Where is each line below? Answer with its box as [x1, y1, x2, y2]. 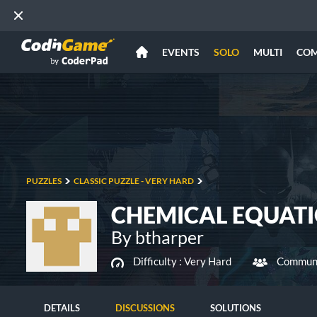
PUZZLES [26, 175, 62, 186]
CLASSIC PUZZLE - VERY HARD [74, 175, 194, 186]
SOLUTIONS [210, 302, 261, 313]
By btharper [111, 226, 204, 248]
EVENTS [162, 46, 200, 58]
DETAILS [44, 302, 80, 313]
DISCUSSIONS [115, 302, 175, 313]
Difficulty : [133, 255, 184, 267]
